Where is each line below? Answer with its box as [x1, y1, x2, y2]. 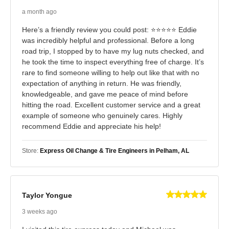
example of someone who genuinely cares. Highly [22, 111, 182, 120]
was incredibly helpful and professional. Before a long [22, 36, 194, 44]
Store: [22, 147, 40, 154]
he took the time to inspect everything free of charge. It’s [22, 57, 204, 66]
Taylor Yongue [22, 191, 72, 200]
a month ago [22, 8, 57, 15]
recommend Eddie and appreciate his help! [22, 122, 161, 130]
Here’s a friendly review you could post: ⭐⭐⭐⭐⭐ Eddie [22, 25, 197, 34]
